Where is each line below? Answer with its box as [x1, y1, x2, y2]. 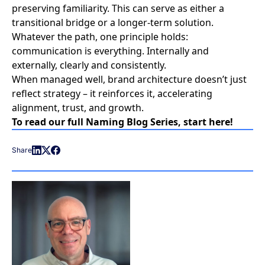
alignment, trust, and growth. [12, 101, 144, 115]
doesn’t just [192, 73, 247, 86]
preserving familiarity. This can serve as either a [12, 2, 224, 15]
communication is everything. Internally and [12, 44, 209, 58]
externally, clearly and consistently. [12, 59, 166, 72]
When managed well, [12, 73, 108, 86]
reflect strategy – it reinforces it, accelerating [12, 87, 212, 101]
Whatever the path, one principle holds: [12, 30, 188, 44]
